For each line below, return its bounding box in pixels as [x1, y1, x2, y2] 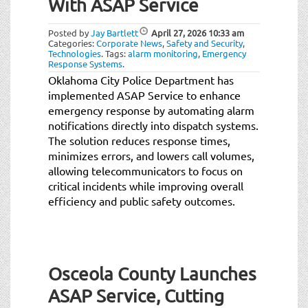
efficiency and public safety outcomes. [48, 193, 235, 208]
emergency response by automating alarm [48, 102, 254, 117]
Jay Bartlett [91, 26, 138, 38]
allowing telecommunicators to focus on [48, 163, 243, 177]
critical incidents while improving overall [48, 178, 243, 192]
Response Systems [48, 57, 122, 69]
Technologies [48, 47, 101, 59]
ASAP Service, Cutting [48, 285, 224, 307]
